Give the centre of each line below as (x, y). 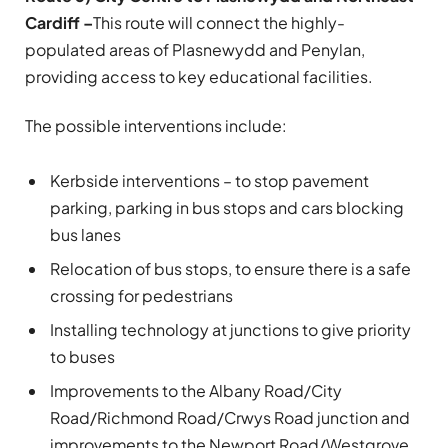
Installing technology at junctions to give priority (230, 330)
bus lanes (85, 235)
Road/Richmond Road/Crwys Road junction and (230, 418)
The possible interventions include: (156, 126)
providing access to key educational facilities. (199, 76)
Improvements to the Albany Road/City (196, 391)
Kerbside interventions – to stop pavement (209, 181)
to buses (82, 357)
